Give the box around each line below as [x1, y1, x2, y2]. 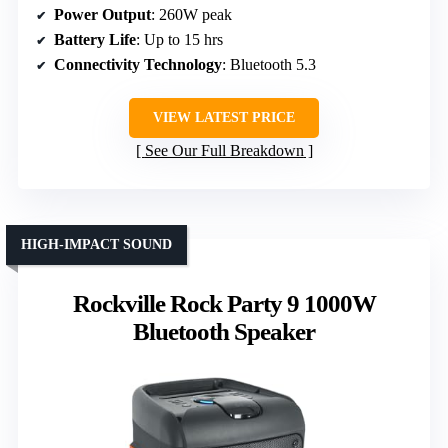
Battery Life [54, 31, 136, 49]
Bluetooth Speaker [133, 318, 315, 346]
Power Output [54, 6, 151, 24]
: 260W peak [151, 6, 232, 24]
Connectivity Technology [54, 56, 222, 74]
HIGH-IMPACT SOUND [21, 237, 172, 253]
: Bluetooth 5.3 [222, 56, 316, 74]
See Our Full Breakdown [144, 142, 304, 160]
